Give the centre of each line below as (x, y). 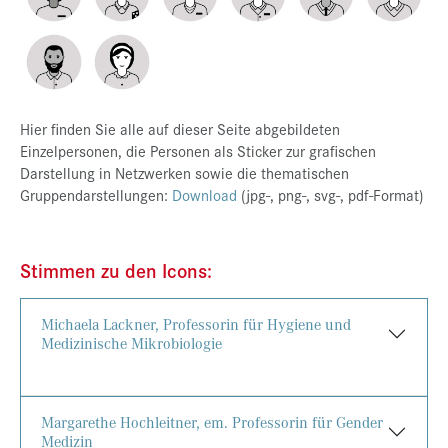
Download (204, 194)
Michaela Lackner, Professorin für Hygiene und (196, 323)
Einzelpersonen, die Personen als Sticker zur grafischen (198, 150)
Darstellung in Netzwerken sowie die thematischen (184, 172)
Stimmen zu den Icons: (116, 269)
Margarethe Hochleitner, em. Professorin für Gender (212, 421)
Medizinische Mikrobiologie (131, 342)
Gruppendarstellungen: (96, 194)
